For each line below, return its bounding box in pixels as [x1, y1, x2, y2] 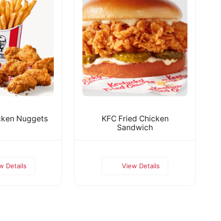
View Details [122, 161, 160, 170]
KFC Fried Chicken [101, 113, 169, 123]
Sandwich [117, 122, 153, 132]
